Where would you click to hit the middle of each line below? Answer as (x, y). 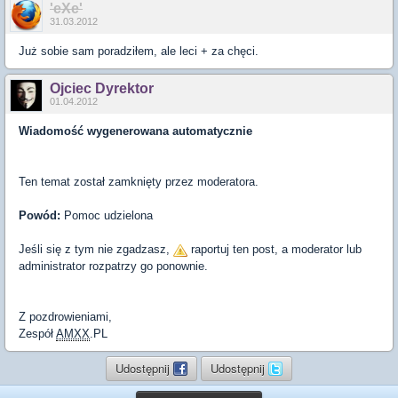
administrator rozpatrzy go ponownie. (113, 266)
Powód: (40, 215)
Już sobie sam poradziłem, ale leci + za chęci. (139, 51)
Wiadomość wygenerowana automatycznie (135, 131)
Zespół (37, 334)
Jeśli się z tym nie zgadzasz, (96, 249)
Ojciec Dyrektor (102, 88)
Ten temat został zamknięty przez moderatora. (139, 182)
